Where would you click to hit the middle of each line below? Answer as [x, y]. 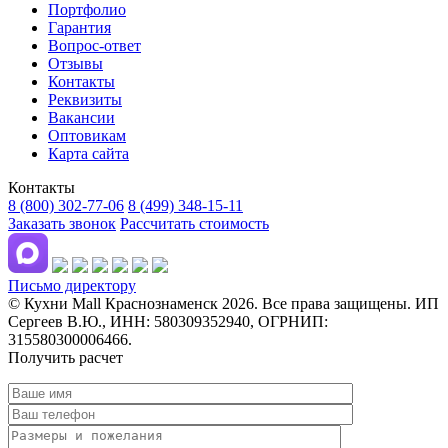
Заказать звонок [62, 224]
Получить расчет [65, 358]
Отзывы [75, 64]
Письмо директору [72, 286]
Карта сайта [88, 154]
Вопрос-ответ [94, 46]
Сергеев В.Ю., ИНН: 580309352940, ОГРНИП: [168, 322]
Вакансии [81, 118]
